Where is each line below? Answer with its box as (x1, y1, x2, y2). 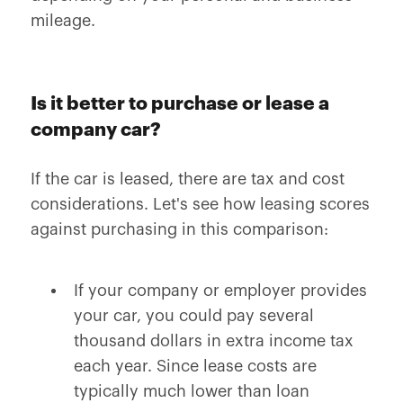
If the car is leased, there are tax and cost (30, 171, 345, 187)
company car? (30, 121, 161, 139)
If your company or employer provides (73, 282, 367, 299)
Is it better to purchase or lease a (30, 94, 329, 113)
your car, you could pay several (73, 308, 314, 324)
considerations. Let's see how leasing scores (30, 196, 370, 212)
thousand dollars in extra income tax (73, 333, 354, 349)
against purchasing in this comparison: (30, 221, 328, 237)
